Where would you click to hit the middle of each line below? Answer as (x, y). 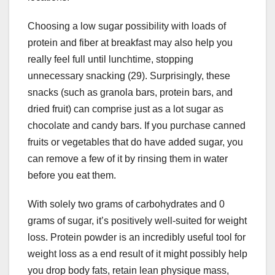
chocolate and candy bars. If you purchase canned (137, 126)
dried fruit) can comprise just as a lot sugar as (126, 109)
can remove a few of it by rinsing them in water (128, 159)
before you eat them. (72, 176)
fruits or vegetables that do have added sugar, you (135, 142)
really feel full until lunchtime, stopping (110, 60)
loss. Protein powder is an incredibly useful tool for (137, 238)
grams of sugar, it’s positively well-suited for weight (137, 221)
